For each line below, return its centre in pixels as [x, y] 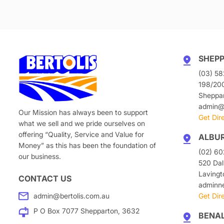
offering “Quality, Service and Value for [81, 134]
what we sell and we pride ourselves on [82, 123]
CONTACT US [45, 178]
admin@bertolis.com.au [71, 196]
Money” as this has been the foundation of [87, 145]
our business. [40, 156]
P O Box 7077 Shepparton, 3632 [86, 211]
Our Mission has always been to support [83, 112]
